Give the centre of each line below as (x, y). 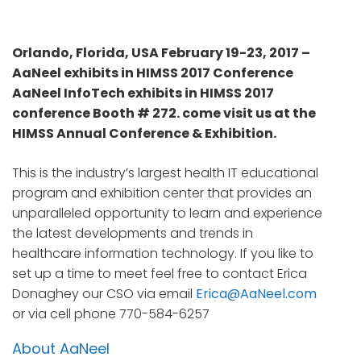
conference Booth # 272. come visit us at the (164, 114)
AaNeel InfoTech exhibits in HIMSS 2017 (143, 93)
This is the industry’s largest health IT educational (165, 173)
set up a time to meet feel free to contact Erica (160, 274)
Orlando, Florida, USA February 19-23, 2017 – (161, 53)
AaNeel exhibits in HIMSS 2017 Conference (153, 73)
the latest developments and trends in (133, 234)
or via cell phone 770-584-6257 (111, 314)
